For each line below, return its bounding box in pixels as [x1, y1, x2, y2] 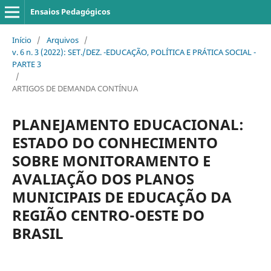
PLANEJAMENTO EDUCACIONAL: [11, 114, 244, 134]
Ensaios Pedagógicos [30, 6, 110, 17]
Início [11, 34, 31, 45]
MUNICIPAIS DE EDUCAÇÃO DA [11, 186, 232, 207]
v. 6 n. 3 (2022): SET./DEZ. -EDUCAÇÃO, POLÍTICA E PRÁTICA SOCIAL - [11, 46, 256, 57]
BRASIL [11, 223, 64, 243]
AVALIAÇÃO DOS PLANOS [11, 168, 194, 189]
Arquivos [46, 34, 79, 45]
